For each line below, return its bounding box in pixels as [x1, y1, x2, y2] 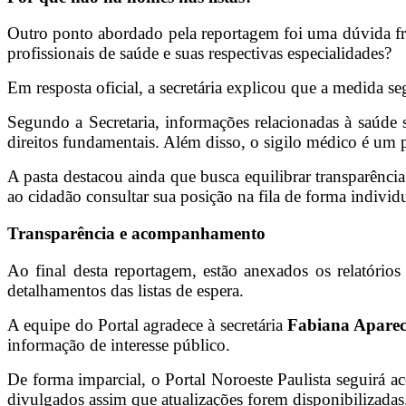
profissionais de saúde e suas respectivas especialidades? [7, 43, 391, 63]
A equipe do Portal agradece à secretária [7, 314, 287, 334]
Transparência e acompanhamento [7, 224, 266, 244]
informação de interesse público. [7, 334, 230, 354]
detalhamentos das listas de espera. [7, 280, 244, 300]
